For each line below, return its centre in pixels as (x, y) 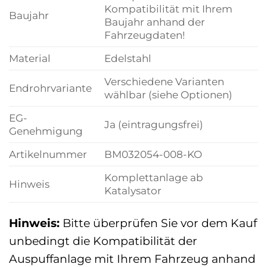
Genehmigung (46, 131)
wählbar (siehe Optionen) (168, 94)
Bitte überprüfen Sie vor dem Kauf (158, 223)
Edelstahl (128, 58)
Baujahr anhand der (154, 21)
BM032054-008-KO (153, 154)
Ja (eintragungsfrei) (153, 124)
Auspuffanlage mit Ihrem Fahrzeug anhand (132, 258)
